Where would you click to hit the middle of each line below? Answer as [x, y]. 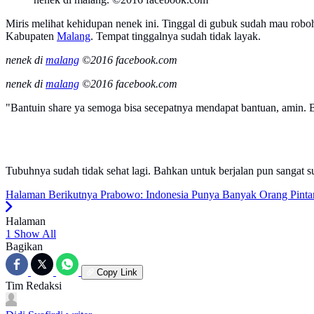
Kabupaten [31, 36]
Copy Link [117, 273]
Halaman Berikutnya [52, 195]
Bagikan [24, 247]
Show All [35, 234]
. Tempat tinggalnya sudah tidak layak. [176, 36]
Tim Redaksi [34, 286]
